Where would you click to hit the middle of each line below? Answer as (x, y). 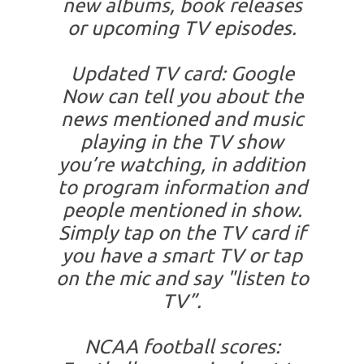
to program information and (182, 188)
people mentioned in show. (182, 210)
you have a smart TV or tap (182, 256)
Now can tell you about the (182, 97)
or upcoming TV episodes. (182, 28)
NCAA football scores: (182, 347)
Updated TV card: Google (182, 74)
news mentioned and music (182, 119)
